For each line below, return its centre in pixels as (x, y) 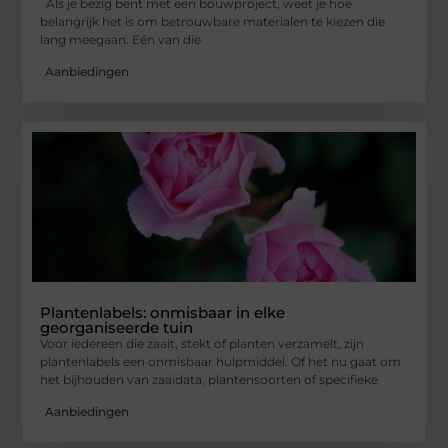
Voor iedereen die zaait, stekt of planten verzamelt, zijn (202, 343)
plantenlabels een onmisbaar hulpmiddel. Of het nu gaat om (221, 361)
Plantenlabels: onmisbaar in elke (163, 312)
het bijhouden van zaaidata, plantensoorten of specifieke (209, 379)
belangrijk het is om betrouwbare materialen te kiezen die (213, 21)
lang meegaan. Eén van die (121, 39)
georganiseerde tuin (117, 327)
